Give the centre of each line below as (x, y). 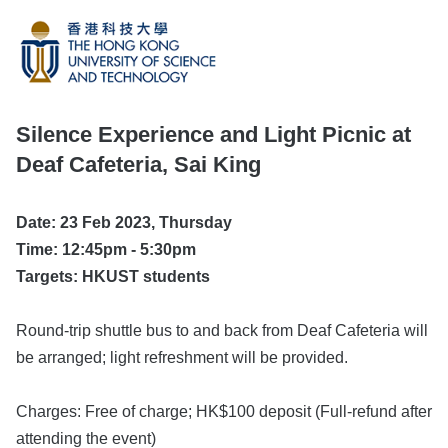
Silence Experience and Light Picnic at (213, 134)
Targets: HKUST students (113, 276)
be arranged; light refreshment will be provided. (182, 357)
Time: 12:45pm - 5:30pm (106, 249)
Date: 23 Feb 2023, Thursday (124, 222)
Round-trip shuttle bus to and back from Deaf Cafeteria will (222, 330)
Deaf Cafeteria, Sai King (138, 164)
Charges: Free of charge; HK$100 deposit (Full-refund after (224, 411)
